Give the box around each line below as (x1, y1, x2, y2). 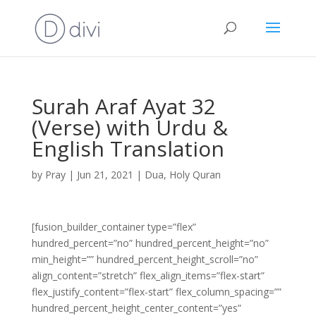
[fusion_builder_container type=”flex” (31, 220, 196, 233)
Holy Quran (169, 168, 221, 181)
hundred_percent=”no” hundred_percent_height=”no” (31, 236, 269, 250)
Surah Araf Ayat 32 (31, 92, 216, 121)
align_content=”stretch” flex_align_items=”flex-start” (31, 269, 265, 282)
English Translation (31, 134, 224, 163)
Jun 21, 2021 (76, 168, 133, 181)
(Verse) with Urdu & (31, 113, 228, 142)
